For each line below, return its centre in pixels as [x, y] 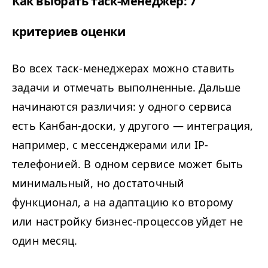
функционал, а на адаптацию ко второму [123, 202]
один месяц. [46, 240]
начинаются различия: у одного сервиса [122, 106]
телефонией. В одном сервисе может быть [128, 164]
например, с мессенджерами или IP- [110, 145]
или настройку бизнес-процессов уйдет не [127, 221]
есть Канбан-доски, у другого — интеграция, [133, 126]
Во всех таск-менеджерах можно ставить [124, 68]
